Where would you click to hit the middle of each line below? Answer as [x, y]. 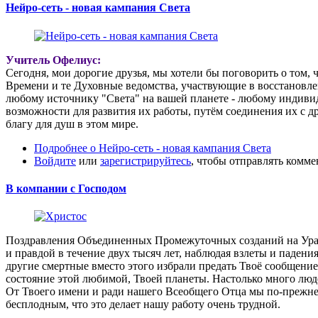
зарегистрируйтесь [146, 160]
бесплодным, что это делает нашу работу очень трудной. [143, 305]
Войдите [55, 160]
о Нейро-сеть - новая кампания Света [179, 148]
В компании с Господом [66, 188]
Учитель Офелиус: [53, 60]
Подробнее [61, 148]
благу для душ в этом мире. [72, 124]
